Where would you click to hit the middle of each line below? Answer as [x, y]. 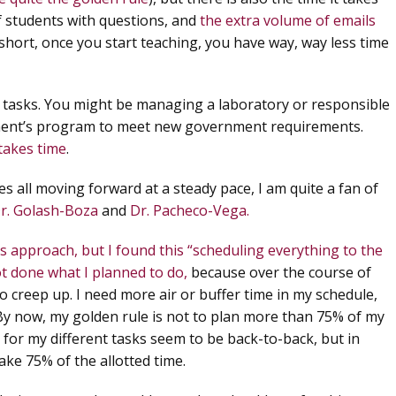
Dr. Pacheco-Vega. [190, 210]
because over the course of [279, 272]
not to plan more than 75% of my [274, 316]
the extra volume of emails [288, 20]
